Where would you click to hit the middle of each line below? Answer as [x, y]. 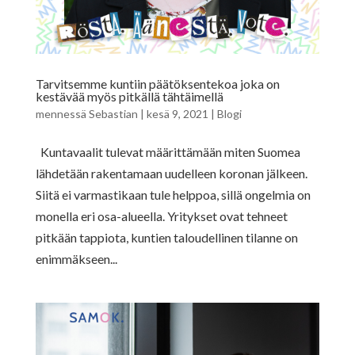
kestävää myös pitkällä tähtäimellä [129, 97]
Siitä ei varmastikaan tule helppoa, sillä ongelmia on [173, 195]
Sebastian [113, 114]
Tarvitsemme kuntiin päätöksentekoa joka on [157, 84]
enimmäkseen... [76, 259]
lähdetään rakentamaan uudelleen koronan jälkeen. [171, 174]
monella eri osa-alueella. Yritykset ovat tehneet [161, 216]
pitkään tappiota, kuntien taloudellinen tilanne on [166, 238]
